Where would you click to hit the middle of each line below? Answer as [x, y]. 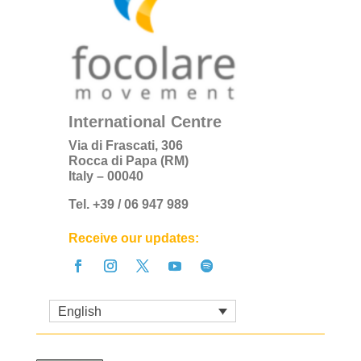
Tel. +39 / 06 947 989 [128, 205]
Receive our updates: [133, 239]
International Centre [145, 122]
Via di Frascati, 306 [125, 146]
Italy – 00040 [106, 176]
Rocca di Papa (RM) [128, 161]
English [79, 311]
